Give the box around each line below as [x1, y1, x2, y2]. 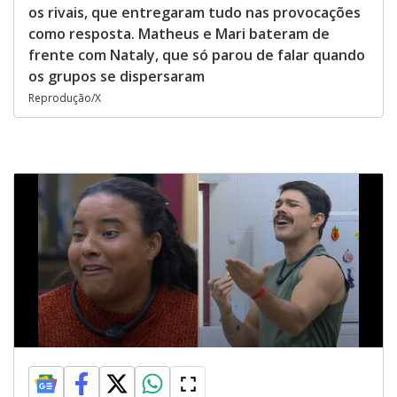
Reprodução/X [28, 90, 101, 105]
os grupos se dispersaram [28, 66, 205, 86]
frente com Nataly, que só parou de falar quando [28, 45, 365, 65]
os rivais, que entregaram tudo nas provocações [28, 3, 361, 22]
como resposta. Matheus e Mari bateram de [28, 24, 330, 43]
